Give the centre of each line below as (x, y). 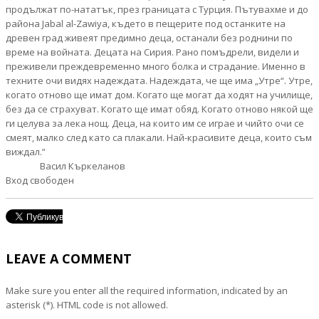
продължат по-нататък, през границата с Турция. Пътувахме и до (157, 9)
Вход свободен (40, 180)
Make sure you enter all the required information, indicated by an (147, 291)
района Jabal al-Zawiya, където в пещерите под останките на (146, 23)
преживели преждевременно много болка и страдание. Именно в (156, 66)
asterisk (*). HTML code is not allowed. (87, 305)
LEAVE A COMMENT (69, 258)
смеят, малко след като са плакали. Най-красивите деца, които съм (159, 137)
